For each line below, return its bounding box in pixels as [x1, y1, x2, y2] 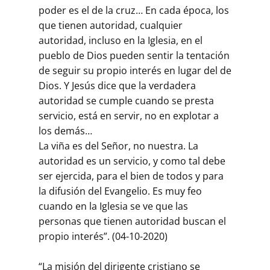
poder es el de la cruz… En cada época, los [39, 4, 229, 17]
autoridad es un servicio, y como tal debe [39, 154, 225, 168]
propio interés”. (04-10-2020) [39, 230, 168, 243]
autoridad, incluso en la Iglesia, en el [39, 34, 202, 48]
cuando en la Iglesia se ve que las [39, 199, 188, 213]
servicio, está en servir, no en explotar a [39, 109, 219, 123]
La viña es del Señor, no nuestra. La [39, 139, 198, 153]
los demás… [39, 124, 92, 138]
